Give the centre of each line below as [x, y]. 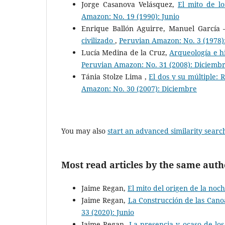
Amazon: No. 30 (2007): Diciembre [139, 88]
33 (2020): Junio [108, 212]
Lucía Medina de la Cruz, [126, 52]
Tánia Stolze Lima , [115, 76]
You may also [84, 131]
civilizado [98, 40]
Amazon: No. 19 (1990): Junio [130, 16]
